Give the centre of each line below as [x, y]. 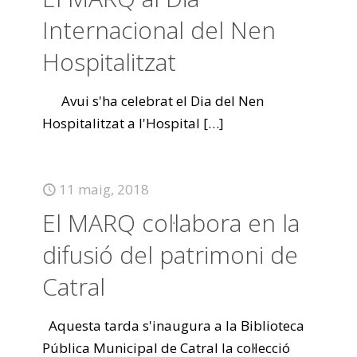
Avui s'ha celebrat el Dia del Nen [153, 101]
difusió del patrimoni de [170, 255]
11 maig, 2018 [104, 189]
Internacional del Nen [159, 30]
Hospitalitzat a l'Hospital [121, 123]
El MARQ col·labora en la [171, 223]
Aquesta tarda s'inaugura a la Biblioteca [173, 326]
